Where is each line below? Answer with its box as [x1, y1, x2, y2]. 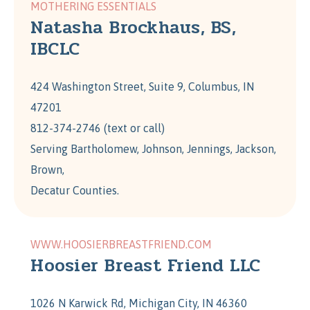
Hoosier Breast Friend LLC [30, 251, 261, 280]
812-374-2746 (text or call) [30, 122, 165, 135]
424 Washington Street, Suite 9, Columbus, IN [30, 80, 254, 93]
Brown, [30, 163, 64, 176]
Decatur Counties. [30, 184, 119, 197]
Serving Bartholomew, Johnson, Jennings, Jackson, [30, 143, 276, 156]
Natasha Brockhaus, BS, [30, 13, 237, 42]
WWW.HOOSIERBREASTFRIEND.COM [30, 238, 212, 251]
